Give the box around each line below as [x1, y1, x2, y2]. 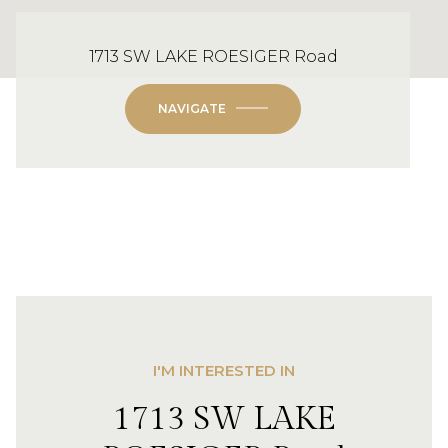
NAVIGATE [158, 100, 226, 116]
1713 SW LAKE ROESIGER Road [88, 46, 338, 66]
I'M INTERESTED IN [153, 360, 295, 380]
